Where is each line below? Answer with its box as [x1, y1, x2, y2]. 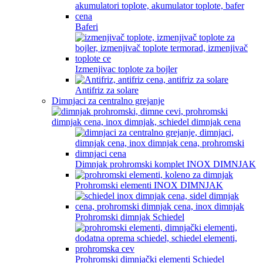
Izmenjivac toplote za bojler [75, 64, 177, 74]
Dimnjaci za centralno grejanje [52, 96, 164, 106]
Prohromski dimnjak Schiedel [75, 212, 184, 222]
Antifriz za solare [75, 85, 139, 95]
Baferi [75, 22, 98, 32]
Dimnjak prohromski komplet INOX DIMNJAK [75, 159, 256, 169]
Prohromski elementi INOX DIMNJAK [75, 180, 223, 190]
